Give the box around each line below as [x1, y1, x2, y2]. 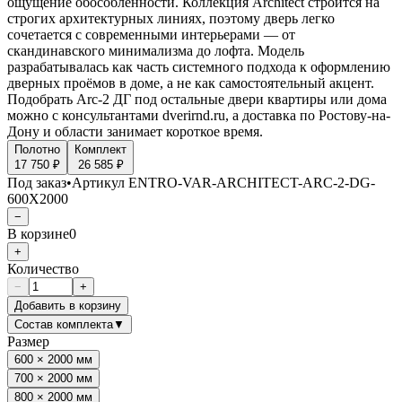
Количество [7, 260, 79, 276]
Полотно [14, 142, 60, 156]
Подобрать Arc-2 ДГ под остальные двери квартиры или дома [7, 91, 387, 107]
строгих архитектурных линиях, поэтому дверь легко [7, 10, 335, 26]
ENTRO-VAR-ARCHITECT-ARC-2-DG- [128, 174, 375, 190]
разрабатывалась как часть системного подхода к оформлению [7, 58, 390, 74]
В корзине [7, 225, 69, 241]
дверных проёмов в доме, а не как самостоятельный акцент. [7, 74, 374, 91]
